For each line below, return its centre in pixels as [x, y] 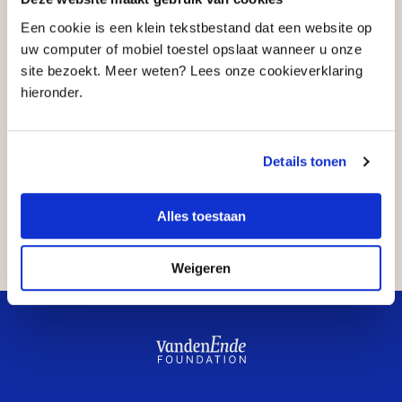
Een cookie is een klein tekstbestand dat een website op [197, 27]
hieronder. [54, 92]
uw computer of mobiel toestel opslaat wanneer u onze [191, 48]
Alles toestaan [201, 215]
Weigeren [201, 268]
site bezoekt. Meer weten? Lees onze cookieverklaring [192, 70]
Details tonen [305, 162]
